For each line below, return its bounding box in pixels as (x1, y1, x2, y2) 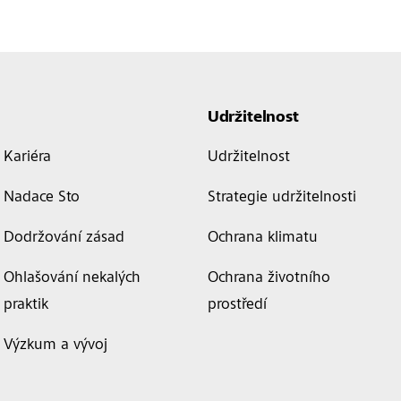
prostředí (207, 297, 267, 313)
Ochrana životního (207, 270, 330, 286)
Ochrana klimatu (207, 230, 318, 246)
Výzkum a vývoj (4, 337, 107, 354)
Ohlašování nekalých (4, 270, 141, 286)
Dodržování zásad (4, 230, 124, 246)
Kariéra (4, 149, 51, 166)
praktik (4, 297, 48, 313)
